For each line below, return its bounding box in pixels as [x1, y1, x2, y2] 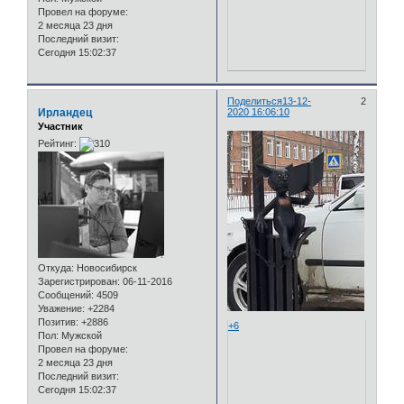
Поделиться [227, 95, 283, 106]
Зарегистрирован [38, 276, 117, 288]
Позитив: [38, 317, 78, 328]
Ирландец [38, 106, 92, 119]
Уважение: [38, 303, 85, 315]
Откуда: [38, 262, 74, 274]
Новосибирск [74, 262, 137, 274]
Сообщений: [38, 289, 94, 301]
